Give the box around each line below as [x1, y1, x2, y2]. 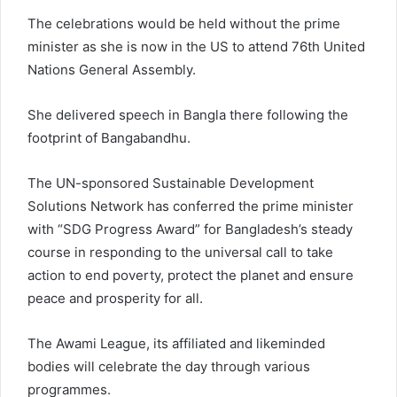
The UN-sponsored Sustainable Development [27, 174, 314, 191]
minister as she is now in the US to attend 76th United [27, 37, 365, 55]
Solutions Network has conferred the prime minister [27, 197, 354, 214]
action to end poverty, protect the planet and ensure [27, 266, 354, 284]
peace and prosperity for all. [27, 289, 203, 307]
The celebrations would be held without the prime [27, 14, 340, 32]
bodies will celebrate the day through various [27, 357, 310, 375]
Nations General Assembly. [27, 60, 196, 78]
